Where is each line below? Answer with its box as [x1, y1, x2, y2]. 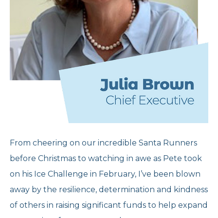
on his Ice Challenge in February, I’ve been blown [10, 169, 200, 179]
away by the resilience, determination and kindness [10, 185, 208, 195]
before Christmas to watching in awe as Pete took [10, 154, 202, 163]
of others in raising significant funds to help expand [10, 200, 208, 210]
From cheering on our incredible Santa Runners [10, 138, 197, 148]
